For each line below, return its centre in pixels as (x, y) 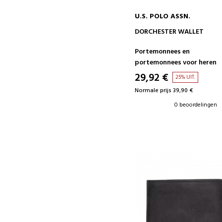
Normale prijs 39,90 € (164, 91)
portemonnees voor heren (176, 63)
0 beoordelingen (196, 105)
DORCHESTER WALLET (169, 32)
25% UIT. (186, 78)
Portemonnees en (163, 52)
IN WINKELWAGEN (186, 30)
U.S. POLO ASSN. (163, 17)
